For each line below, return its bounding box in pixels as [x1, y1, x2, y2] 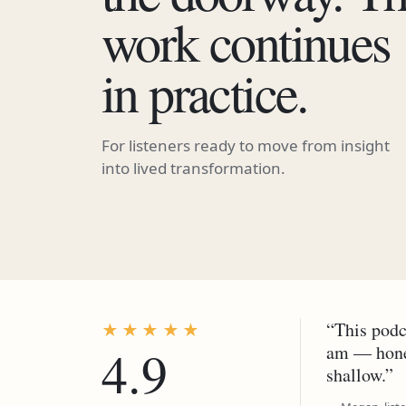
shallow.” [326, 362, 393, 387]
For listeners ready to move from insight [101, 135, 390, 156]
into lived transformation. [101, 158, 285, 179]
